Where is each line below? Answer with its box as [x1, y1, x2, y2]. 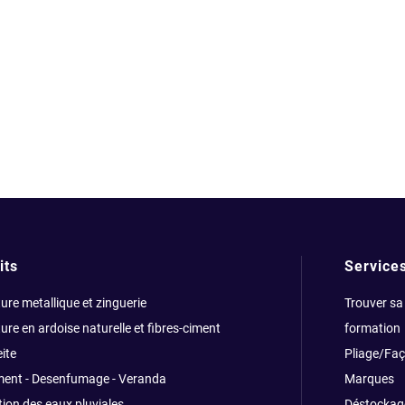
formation [344, 320, 400, 335]
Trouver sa [344, 295, 403, 310]
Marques [344, 371, 394, 386]
